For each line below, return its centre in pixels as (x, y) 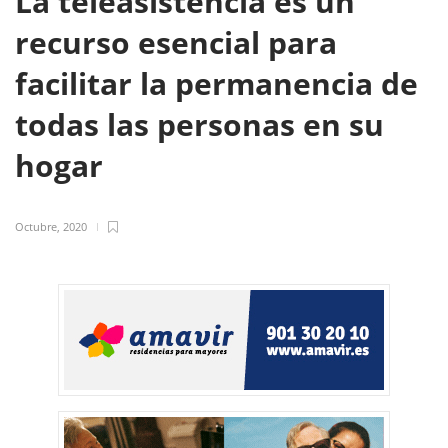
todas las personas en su (199, 124)
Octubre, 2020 (51, 226)
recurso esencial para (176, 42)
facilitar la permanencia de (216, 83)
